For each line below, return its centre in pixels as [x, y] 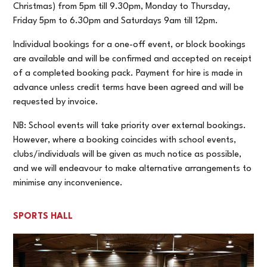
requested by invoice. [56, 103]
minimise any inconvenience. [68, 184]
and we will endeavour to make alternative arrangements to [133, 169]
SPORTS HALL [43, 217]
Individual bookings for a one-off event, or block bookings [130, 45]
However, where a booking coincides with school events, [125, 141]
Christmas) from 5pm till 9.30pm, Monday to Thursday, [122, 7]
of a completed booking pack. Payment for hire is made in [128, 74]
